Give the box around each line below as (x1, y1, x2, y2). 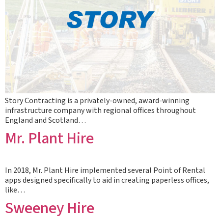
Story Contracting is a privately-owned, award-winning (5, 95, 190, 106)
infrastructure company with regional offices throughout (5, 105, 196, 116)
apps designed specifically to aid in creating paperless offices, (5, 175, 209, 186)
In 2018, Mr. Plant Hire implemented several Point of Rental (5, 165, 205, 176)
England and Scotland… (5, 115, 86, 126)
